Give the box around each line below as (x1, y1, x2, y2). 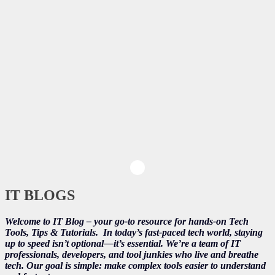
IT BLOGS (5, 187, 75, 203)
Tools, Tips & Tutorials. (5, 227, 103, 238)
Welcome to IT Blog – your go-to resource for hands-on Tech (5, 215, 249, 227)
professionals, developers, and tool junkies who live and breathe (5, 249, 258, 260)
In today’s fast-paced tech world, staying (103, 227, 263, 238)
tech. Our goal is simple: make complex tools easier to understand (5, 260, 266, 271)
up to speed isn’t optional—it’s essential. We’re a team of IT (5, 238, 241, 249)
